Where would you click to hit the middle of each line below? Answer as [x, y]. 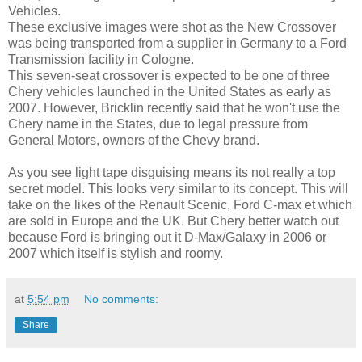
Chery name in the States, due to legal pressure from [158, 124]
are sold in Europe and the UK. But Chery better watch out [173, 221]
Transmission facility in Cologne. [101, 59]
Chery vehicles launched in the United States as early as [170, 91]
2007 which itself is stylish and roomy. [116, 253]
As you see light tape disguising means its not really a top [172, 172]
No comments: [122, 299]
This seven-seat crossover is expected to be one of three [169, 75]
